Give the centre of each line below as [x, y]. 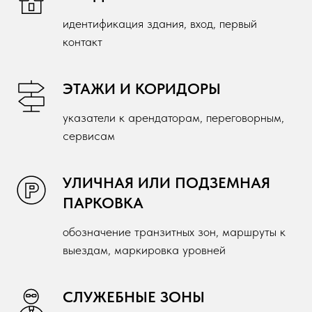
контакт [83, 41]
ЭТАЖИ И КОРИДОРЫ [142, 88]
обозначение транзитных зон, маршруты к [174, 232]
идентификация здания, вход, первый [160, 23]
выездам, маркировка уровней [144, 250]
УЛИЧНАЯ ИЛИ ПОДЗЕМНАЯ [166, 182]
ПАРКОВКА [103, 203]
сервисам [89, 135]
